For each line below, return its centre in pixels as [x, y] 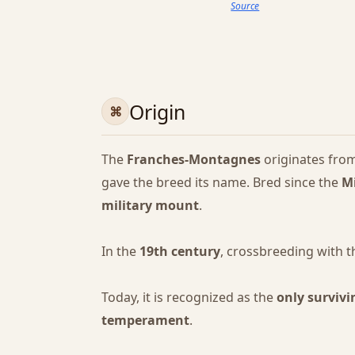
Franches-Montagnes [194, 159]
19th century [180, 251]
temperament [145, 320]
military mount [150, 205]
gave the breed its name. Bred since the [221, 182]
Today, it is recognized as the [189, 297]
